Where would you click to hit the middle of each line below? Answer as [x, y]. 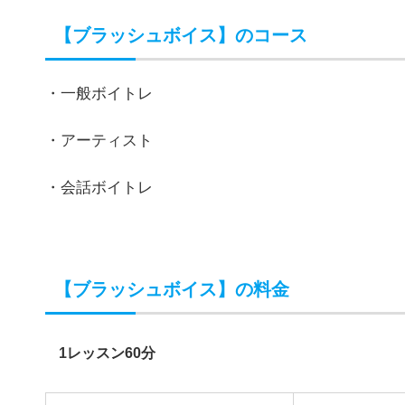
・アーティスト [99, 198]
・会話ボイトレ [99, 245]
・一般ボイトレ [99, 151]
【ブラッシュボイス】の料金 [172, 348]
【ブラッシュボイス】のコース [181, 94]
